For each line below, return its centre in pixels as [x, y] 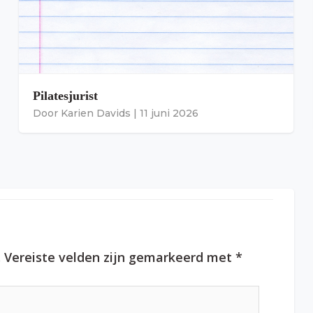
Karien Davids [96, 113]
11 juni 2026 [169, 113]
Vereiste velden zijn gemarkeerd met [120, 257]
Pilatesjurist [65, 95]
